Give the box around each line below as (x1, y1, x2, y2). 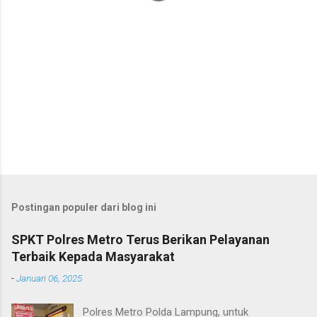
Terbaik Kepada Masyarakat (11, 248, 175, 264)
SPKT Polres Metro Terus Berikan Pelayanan (11, 231, 270, 247)
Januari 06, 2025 (16, 272, 82, 284)
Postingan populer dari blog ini (11, 201, 156, 213)
